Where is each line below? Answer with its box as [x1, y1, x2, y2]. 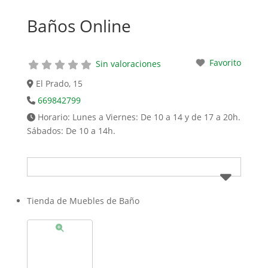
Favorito [209, 56, 242, 68]
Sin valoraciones [95, 58, 161, 70]
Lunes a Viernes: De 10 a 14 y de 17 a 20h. [72, 111, 241, 123]
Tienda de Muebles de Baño [27, 194, 140, 206]
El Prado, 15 [36, 77, 83, 89]
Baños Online [26, 14, 131, 37]
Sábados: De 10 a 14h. [26, 124, 115, 136]
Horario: [38, 111, 73, 123]
